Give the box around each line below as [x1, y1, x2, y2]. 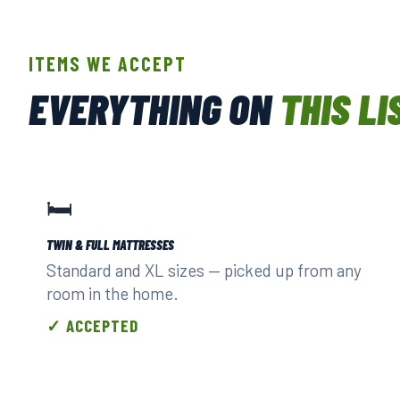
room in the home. [46, 283, 179, 304]
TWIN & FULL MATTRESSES [46, 237, 174, 253]
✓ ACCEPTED [46, 315, 138, 336]
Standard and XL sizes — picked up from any [46, 260, 362, 280]
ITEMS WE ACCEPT [29, 52, 187, 75]
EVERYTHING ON [29, 82, 279, 134]
